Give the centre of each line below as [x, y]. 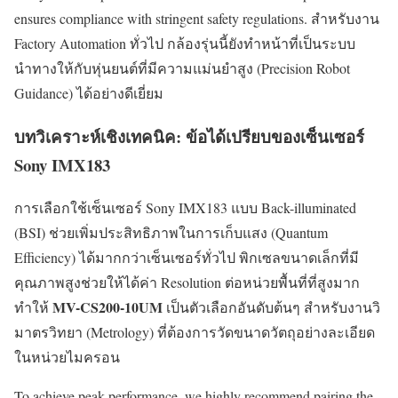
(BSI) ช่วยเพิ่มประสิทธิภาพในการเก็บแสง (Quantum [171, 233]
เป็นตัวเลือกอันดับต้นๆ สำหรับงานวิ [271, 307]
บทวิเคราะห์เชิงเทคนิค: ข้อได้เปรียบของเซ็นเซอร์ [189, 136]
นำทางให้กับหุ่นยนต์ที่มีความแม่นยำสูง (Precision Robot [182, 68]
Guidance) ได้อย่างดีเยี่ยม [89, 92]
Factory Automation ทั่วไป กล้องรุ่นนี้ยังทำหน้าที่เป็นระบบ [185, 43]
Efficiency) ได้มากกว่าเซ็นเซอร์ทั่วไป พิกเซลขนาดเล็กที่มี [187, 258]
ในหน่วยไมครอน [67, 357]
